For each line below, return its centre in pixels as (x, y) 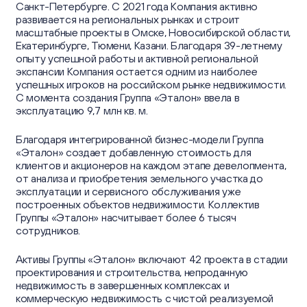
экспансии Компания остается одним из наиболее (136, 71)
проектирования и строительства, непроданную (132, 272)
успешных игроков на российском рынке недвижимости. (151, 84)
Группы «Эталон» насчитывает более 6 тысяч (126, 217)
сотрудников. (48, 230)
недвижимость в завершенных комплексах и (122, 285)
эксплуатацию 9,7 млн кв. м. (82, 110)
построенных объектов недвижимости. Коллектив (137, 204)
